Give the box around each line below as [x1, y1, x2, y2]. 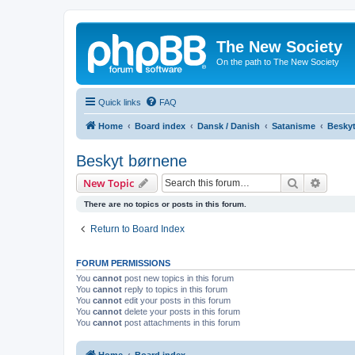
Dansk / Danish [197, 120, 260, 131]
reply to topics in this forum [122, 284, 227, 294]
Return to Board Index [90, 223, 185, 235]
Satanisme [272, 120, 315, 131]
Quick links [98, 97, 141, 107]
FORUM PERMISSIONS [76, 258, 170, 268]
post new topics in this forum [122, 273, 234, 283]
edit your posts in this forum [122, 295, 231, 305]
